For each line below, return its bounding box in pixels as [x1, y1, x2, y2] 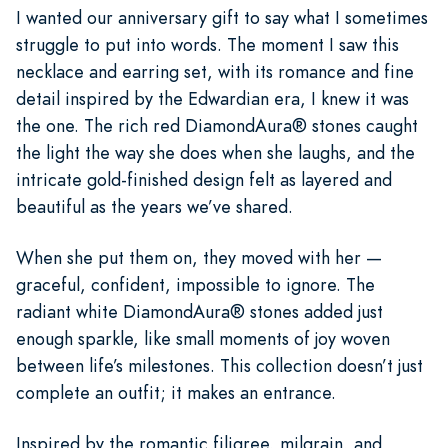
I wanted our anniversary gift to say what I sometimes [16, 4, 428, 30]
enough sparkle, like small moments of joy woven [16, 325, 390, 351]
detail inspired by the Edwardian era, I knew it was [16, 85, 409, 111]
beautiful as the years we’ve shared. [16, 193, 293, 219]
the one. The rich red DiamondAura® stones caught [16, 112, 418, 138]
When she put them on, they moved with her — [16, 244, 382, 270]
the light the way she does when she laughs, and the [16, 139, 415, 165]
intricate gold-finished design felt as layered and [16, 166, 392, 192]
